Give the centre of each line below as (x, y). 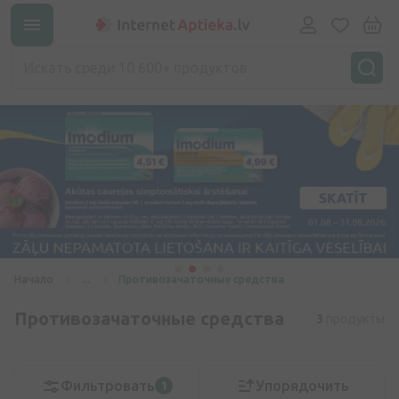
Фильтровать (107, 386)
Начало (34, 280)
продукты (354, 319)
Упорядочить (302, 386)
